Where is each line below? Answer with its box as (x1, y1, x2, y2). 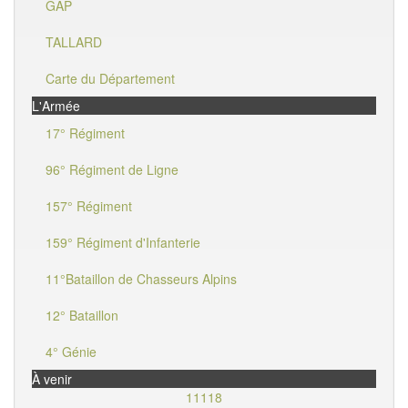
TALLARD (46, 33, 102, 51)
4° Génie (46, 342, 97, 361)
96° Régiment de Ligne (46, 160, 178, 178)
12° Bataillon (46, 306, 118, 324)
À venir (32, 370, 72, 388)
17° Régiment (46, 124, 125, 142)
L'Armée (32, 97, 80, 115)
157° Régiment (46, 197, 132, 215)
